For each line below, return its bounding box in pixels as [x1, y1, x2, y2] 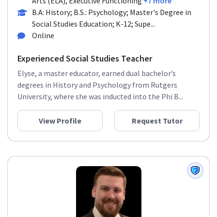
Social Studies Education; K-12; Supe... [32, 19, 155, 29]
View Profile [39, 116, 81, 125]
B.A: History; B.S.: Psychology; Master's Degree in [32, 7, 191, 17]
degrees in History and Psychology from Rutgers [17, 80, 177, 90]
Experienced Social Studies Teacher [17, 53, 152, 64]
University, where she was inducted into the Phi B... [17, 92, 183, 101]
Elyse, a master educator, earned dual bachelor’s [17, 68, 176, 78]
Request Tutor [131, 116, 183, 125]
